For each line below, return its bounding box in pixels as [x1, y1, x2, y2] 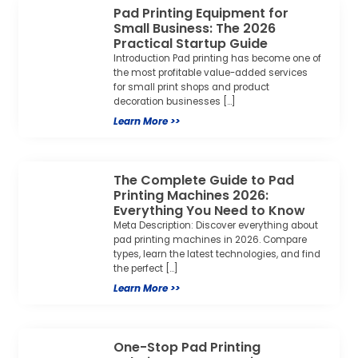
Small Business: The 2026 [113, 19, 276, 38]
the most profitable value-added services [113, 66, 308, 80]
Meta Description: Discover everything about [113, 219, 319, 233]
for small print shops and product [113, 81, 270, 94]
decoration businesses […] [113, 95, 236, 109]
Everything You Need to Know [113, 201, 306, 221]
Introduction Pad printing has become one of [113, 52, 322, 66]
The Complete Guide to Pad [113, 171, 295, 190]
